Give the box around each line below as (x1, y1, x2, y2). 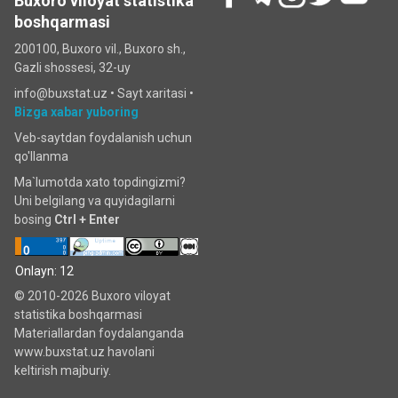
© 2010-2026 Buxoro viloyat (14, 289, 171, 303)
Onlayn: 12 (15, 264, 74, 279)
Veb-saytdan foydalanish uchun (14, 131, 192, 145)
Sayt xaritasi (117, 86, 187, 100)
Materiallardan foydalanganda (14, 326, 184, 340)
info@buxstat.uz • (14, 86, 117, 100)
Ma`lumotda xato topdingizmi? (14, 175, 186, 189)
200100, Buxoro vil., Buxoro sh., (14, 42, 186, 56)
